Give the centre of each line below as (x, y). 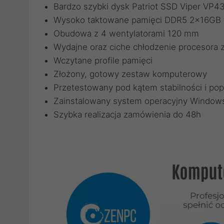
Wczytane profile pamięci (103, 60)
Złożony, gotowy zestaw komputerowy (130, 74)
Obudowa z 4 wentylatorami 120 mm (126, 33)
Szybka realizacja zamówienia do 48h (127, 114)
